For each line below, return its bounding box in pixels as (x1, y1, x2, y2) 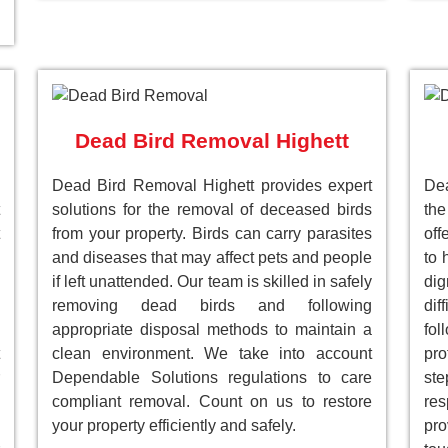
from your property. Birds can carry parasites (52, 225, 372, 243)
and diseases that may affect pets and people (52, 249, 372, 267)
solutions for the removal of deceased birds (52, 201, 372, 219)
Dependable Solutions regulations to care (52, 369, 372, 387)
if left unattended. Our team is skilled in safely (52, 273, 372, 291)
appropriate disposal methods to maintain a (52, 321, 372, 339)
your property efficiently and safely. (52, 417, 296, 435)
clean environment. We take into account (52, 345, 372, 363)
